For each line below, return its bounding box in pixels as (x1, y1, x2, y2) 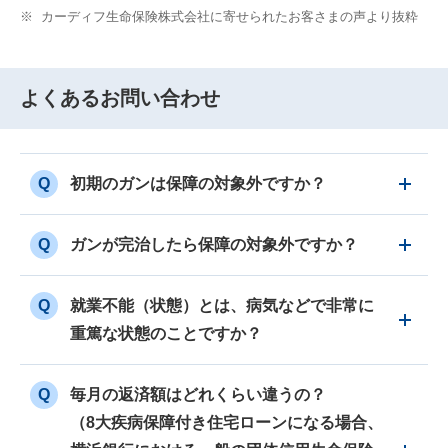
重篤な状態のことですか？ (70, 325, 262, 343)
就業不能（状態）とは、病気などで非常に (70, 297, 374, 315)
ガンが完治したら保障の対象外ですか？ (70, 236, 358, 254)
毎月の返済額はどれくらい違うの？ (70, 386, 326, 404)
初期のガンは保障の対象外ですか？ (70, 175, 326, 193)
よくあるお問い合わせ (20, 87, 220, 110)
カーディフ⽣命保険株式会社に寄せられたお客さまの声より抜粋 (41, 9, 418, 25)
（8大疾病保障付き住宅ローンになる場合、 (70, 414, 383, 432)
